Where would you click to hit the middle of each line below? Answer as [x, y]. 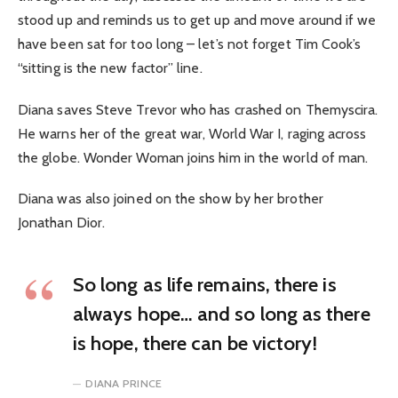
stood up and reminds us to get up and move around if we [197, 20]
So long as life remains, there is [205, 285]
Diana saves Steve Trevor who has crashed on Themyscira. [198, 109]
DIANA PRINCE [124, 384]
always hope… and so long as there [222, 314]
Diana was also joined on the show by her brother [171, 198]
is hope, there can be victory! [195, 343]
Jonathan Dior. [62, 222]
